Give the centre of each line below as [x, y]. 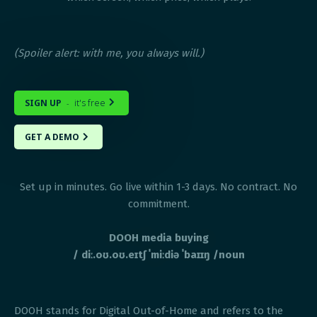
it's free [90, 103]
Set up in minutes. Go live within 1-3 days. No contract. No [158, 186]
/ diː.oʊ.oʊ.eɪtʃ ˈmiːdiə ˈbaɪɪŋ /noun [158, 254]
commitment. [158, 203]
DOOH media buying [158, 237]
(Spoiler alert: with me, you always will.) [109, 53]
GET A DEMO [52, 137]
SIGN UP [44, 103]
